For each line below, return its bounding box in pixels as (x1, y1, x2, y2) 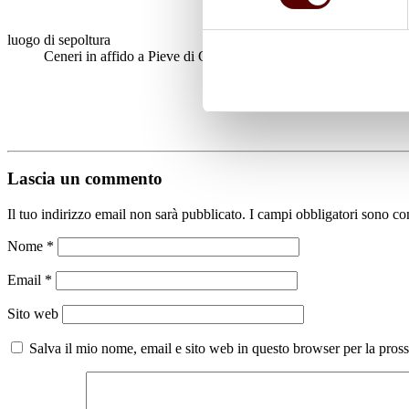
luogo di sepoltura (7, 31, 110, 47)
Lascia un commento (7, 169, 163, 189)
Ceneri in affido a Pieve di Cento (44, 47, 233, 64)
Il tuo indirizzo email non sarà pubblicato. (7, 205, 246, 222)
